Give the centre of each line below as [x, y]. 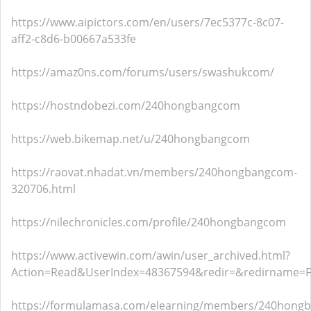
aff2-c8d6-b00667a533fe [74, 39]
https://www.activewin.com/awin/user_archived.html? [151, 255]
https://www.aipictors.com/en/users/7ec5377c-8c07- [148, 22]
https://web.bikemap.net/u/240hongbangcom [131, 139]
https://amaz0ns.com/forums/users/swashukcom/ [143, 72]
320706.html [43, 189]
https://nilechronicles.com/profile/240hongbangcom [149, 222]
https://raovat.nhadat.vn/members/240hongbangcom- [154, 172]
